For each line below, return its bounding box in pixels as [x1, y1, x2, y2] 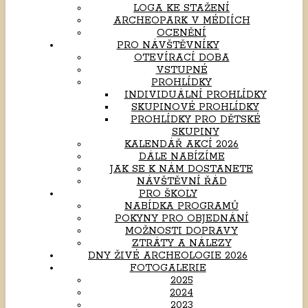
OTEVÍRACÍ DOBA [133, 52, 230, 64]
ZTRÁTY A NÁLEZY [131, 237, 232, 250]
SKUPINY [171, 126, 219, 138]
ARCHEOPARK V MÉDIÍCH [113, 14, 250, 27]
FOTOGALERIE [129, 262, 206, 274]
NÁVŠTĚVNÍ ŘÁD [136, 175, 227, 188]
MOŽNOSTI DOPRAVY [125, 225, 238, 237]
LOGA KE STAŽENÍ [133, 2, 230, 14]
